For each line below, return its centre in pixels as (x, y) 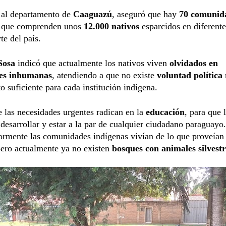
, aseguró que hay (146, 14)
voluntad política (190, 75)
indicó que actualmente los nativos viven (92, 63)
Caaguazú (93, 14)
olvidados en (194, 63)
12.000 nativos (111, 26)
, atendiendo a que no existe (104, 75)
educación (165, 112)
